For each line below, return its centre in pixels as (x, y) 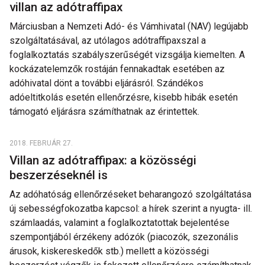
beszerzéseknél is (60, 175)
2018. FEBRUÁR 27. (41, 143)
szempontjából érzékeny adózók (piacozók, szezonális (124, 237)
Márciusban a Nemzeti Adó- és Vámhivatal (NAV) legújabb (129, 26)
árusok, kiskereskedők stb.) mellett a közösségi (109, 251)
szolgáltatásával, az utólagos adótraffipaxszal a (108, 41)
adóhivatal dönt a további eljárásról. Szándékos (106, 83)
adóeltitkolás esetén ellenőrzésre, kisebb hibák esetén (124, 97)
